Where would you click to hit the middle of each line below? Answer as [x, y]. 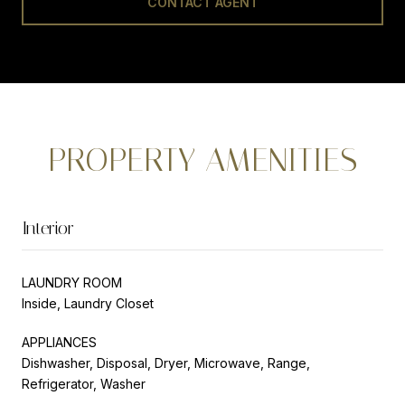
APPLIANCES [59, 342]
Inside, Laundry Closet [88, 303]
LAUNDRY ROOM [72, 282]
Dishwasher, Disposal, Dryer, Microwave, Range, [166, 363]
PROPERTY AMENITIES [202, 160]
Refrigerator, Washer [84, 383]
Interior [48, 227]
